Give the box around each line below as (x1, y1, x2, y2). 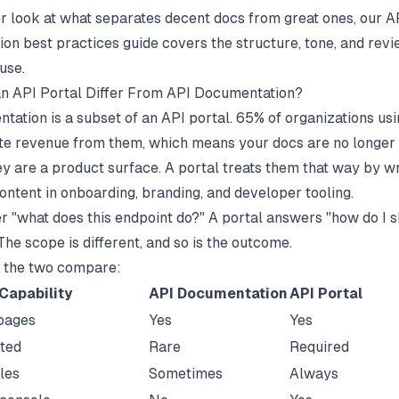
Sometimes (149, 364, 223, 382)
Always (289, 364, 338, 382)
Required (289, 338, 349, 355)
